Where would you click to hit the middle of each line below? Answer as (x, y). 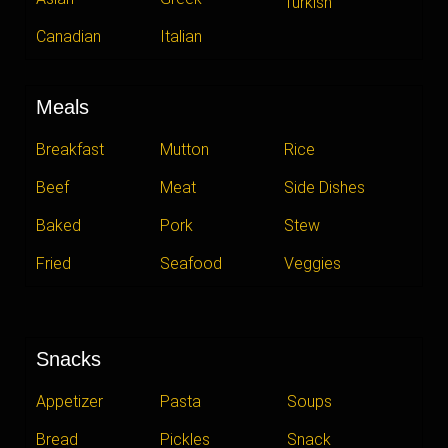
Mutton (185, 150)
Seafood (191, 264)
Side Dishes (325, 188)
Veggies (313, 264)
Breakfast (70, 150)
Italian (181, 37)
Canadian (68, 37)
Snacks (68, 359)
